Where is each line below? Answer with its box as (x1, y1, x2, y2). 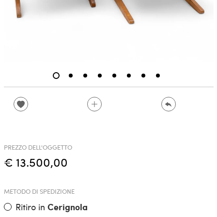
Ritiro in (15, 201, 47, 213)
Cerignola (47, 201, 88, 214)
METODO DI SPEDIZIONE (3, 187, 75, 196)
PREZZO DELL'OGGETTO (3, 143, 72, 152)
